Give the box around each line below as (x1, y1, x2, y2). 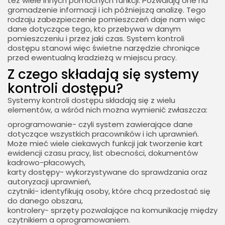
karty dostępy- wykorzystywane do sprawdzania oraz (8, 166, 207, 177)
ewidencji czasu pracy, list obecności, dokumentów (8, 147, 198, 158)
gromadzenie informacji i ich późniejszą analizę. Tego (8, 4, 206, 15)
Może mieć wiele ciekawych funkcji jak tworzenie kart (8, 138, 203, 149)
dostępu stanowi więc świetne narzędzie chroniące (8, 42, 200, 53)
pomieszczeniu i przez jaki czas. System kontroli (8, 33, 184, 44)
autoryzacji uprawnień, (8, 176, 91, 187)
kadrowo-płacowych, (8, 157, 85, 168)
